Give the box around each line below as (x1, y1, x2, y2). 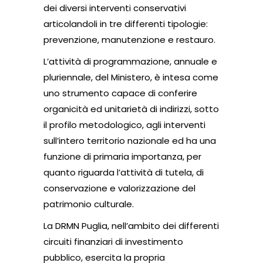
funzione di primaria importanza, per (43, 150, 201, 163)
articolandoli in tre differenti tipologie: (43, 17, 208, 30)
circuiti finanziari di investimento (43, 235, 183, 248)
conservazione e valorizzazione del (43, 181, 195, 194)
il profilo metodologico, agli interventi (43, 118, 205, 131)
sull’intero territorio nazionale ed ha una (43, 134, 216, 147)
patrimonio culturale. (43, 197, 134, 210)
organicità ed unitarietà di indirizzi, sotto (43, 102, 219, 115)
